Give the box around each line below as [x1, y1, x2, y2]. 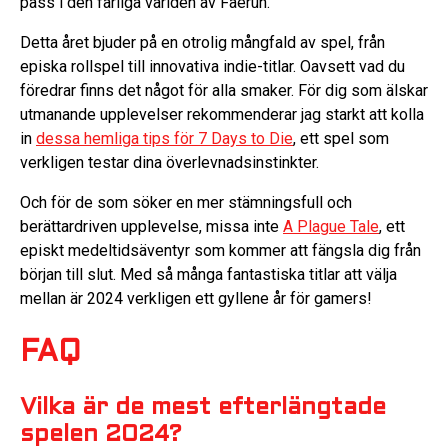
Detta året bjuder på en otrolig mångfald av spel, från [20, 33, 385, 53]
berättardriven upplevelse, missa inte [20, 217, 283, 237]
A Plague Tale [283, 217, 379, 237]
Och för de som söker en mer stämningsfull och [20, 193, 352, 213]
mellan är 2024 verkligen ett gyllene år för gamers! [20, 289, 372, 309]
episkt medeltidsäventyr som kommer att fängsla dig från [20, 241, 421, 261]
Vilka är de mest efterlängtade [20, 397, 386, 420]
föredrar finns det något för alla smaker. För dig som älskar [20, 81, 428, 101]
